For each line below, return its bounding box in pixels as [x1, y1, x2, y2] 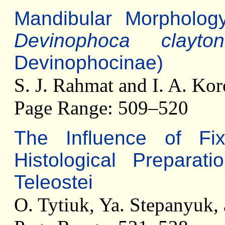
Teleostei [14, 171, 93, 193]
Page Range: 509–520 [14, 97, 188, 119]
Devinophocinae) [14, 52, 163, 73]
